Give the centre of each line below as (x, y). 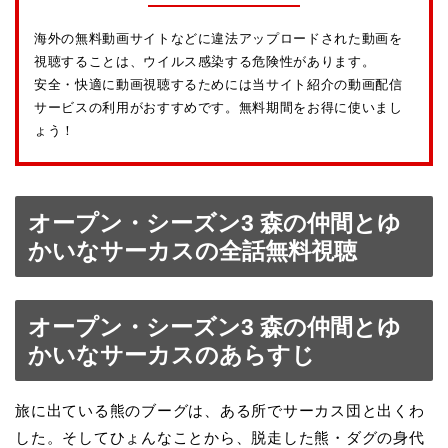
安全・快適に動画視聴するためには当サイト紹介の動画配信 (218, 85)
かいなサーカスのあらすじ (171, 354)
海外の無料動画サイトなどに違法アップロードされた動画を (218, 39)
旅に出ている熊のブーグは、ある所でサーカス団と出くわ (220, 410)
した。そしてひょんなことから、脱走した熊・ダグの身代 (220, 437)
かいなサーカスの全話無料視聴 (192, 251)
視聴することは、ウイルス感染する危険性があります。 (205, 62)
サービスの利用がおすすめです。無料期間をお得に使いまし (218, 108)
